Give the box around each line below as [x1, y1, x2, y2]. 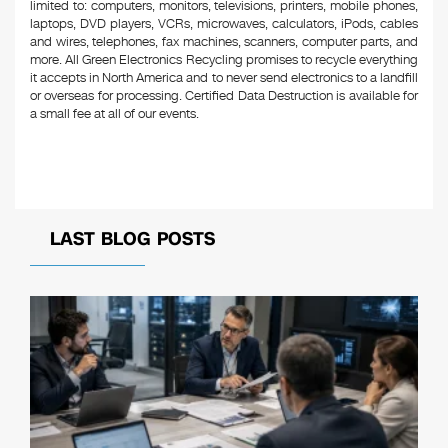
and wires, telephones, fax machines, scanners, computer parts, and [30, 33, 418, 51]
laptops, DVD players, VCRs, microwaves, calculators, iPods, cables [30, 15, 418, 33]
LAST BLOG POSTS [50, 227, 215, 251]
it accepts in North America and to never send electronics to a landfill [30, 69, 418, 87]
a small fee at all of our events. [30, 105, 199, 123]
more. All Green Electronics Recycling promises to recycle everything [30, 51, 418, 69]
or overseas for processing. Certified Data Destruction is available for [30, 87, 418, 105]
